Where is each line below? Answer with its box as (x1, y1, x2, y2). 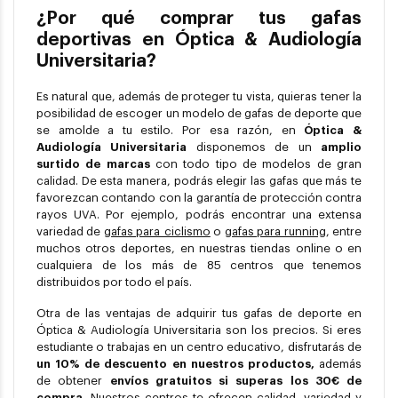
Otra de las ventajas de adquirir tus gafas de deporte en (36, 307, 362, 320)
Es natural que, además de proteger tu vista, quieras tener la (36, 91, 362, 103)
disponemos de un (195, 141, 322, 154)
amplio (321, 141, 362, 154)
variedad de (36, 226, 101, 238)
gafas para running (224, 226, 326, 238)
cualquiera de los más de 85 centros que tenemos (36, 259, 362, 272)
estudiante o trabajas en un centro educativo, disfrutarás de (36, 341, 362, 354)
